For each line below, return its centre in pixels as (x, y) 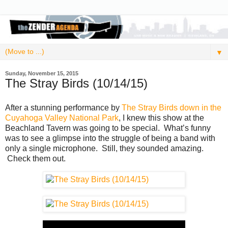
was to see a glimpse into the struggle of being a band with (110, 138)
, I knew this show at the (161, 118)
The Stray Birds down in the (172, 107)
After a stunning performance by (63, 107)
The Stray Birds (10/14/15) (76, 83)
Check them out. (35, 158)
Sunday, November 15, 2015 (42, 73)
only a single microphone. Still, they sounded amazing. (104, 148)
